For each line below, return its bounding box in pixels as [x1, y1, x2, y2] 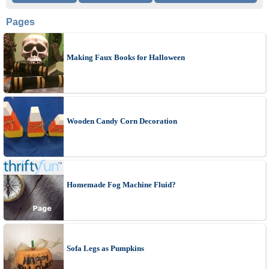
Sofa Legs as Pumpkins [67, 243, 144, 253]
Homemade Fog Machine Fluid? [67, 180, 176, 189]
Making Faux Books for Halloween [67, 52, 185, 62]
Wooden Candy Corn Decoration [67, 116, 177, 125]
